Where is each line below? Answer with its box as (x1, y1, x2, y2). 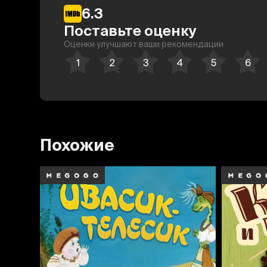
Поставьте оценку (64, 22, 197, 39)
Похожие (40, 136, 115, 154)
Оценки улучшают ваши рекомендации (64, 39, 224, 49)
